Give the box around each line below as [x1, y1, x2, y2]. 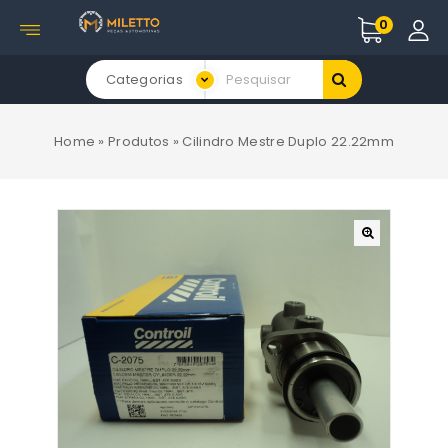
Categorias [106, 70, 183, 89]
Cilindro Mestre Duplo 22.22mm [182, 132, 395, 151]
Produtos [108, 132, 170, 151]
